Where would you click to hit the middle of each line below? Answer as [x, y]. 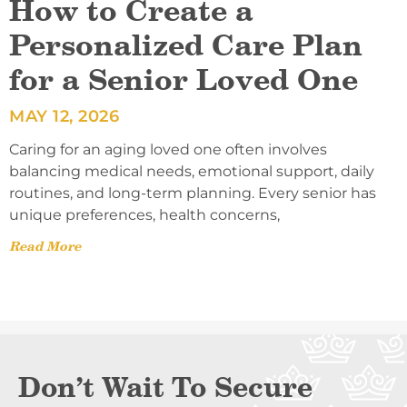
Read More [45, 247]
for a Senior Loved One [184, 80]
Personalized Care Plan [186, 45]
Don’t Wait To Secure [165, 387]
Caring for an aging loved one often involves [168, 150]
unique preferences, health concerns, [144, 215]
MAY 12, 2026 [64, 117]
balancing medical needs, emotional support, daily [192, 172]
